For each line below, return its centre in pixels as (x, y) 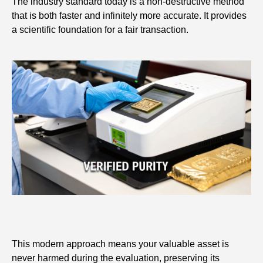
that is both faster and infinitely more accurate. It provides (129, 15)
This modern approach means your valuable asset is (120, 244)
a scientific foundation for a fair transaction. (100, 29)
